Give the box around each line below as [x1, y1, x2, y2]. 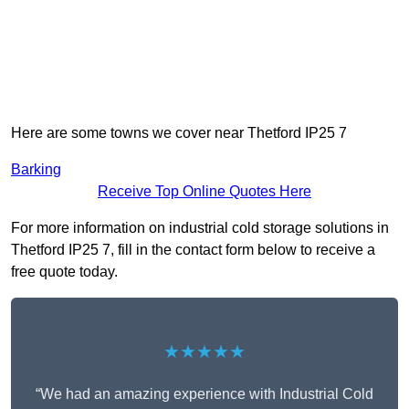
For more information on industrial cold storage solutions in [11, 220, 389, 236]
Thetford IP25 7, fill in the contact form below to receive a [11, 242, 375, 258]
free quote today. [11, 264, 118, 280]
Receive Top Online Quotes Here [98, 184, 311, 200]
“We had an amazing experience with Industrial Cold [36, 386, 373, 403]
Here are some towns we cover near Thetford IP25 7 [11, 125, 347, 142]
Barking [11, 162, 61, 178]
